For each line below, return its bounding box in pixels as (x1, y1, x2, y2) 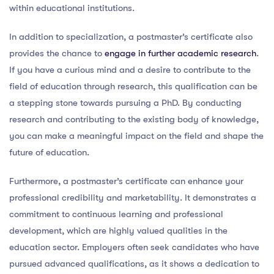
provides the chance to (9, 47, 105, 59)
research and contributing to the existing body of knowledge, (9, 113, 259, 125)
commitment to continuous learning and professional (9, 208, 223, 220)
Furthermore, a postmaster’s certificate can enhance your (9, 175, 243, 187)
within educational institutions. (9, 2, 135, 13)
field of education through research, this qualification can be (9, 80, 257, 92)
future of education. (9, 146, 89, 158)
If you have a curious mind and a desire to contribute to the (9, 64, 251, 75)
